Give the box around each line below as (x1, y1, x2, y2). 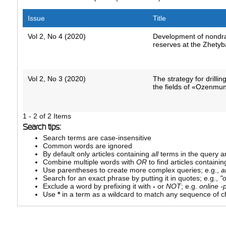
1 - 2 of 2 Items (22, 112, 71, 121)
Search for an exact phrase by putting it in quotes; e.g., (42, 174, 220, 183)
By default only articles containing (42, 150, 151, 158)
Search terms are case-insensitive (42, 134, 151, 142)
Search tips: (22, 123, 61, 132)
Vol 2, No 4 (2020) (27, 32, 86, 41)
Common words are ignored (42, 142, 132, 150)
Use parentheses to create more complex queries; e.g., (42, 166, 221, 175)
